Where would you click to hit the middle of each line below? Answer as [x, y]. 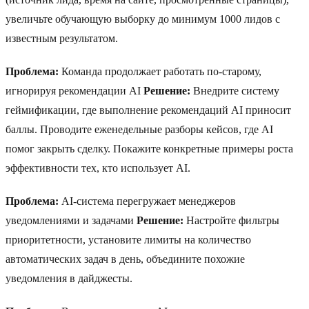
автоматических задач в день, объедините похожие [125, 259]
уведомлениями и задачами [71, 221]
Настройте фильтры [231, 221]
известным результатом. [62, 39]
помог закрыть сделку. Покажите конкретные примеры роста [149, 149]
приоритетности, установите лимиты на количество [128, 240]
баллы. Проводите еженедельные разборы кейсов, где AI [139, 130]
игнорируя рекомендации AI [74, 91]
